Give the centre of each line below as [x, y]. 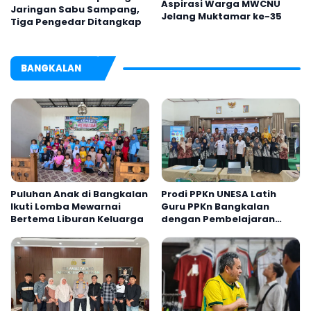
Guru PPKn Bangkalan [215, 206]
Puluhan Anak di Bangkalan [79, 194]
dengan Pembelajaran [218, 219]
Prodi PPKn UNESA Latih [219, 194]
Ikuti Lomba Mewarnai [66, 206]
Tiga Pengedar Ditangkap [76, 22]
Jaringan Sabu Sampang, [75, 10]
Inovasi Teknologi [205, 231]
